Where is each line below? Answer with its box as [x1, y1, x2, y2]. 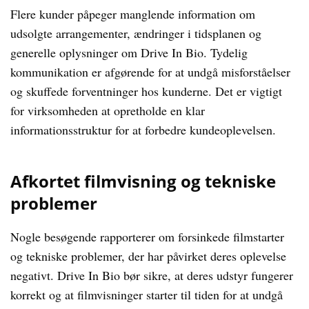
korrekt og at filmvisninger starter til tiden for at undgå [10, 286, 283, 303]
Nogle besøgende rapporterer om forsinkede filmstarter [10, 228, 284, 245]
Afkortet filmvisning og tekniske [10, 170, 276, 192]
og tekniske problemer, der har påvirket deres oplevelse [10, 248, 286, 264]
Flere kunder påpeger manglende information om [10, 6, 255, 22]
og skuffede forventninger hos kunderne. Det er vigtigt [10, 83, 282, 99]
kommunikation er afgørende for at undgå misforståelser [10, 63, 290, 80]
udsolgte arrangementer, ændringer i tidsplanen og [10, 25, 261, 41]
